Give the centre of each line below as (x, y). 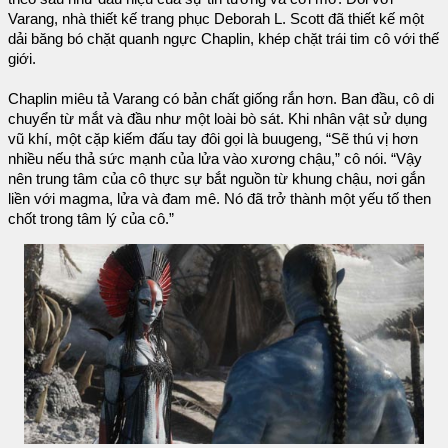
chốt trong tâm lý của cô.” (91, 218)
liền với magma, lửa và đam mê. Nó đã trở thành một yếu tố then (219, 198)
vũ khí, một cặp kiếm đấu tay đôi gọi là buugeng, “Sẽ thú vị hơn (213, 138)
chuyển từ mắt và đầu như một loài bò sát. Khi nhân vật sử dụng (217, 118)
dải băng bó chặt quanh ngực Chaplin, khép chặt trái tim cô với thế (223, 38)
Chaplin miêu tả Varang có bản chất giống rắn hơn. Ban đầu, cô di (221, 98)
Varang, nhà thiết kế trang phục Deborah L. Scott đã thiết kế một (216, 18)
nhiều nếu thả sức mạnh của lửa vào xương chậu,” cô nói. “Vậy (215, 158)
